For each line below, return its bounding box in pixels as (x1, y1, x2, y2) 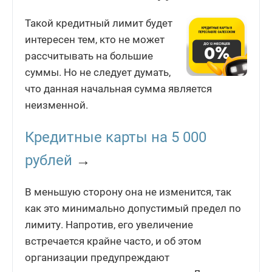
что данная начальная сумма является (25, 83, 212, 95)
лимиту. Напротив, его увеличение (25, 219, 193, 231)
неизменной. (25, 99, 88, 112)
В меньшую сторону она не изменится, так (25, 186, 231, 199)
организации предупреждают (25, 251, 169, 264)
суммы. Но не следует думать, (25, 66, 171, 79)
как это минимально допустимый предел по (25, 202, 241, 215)
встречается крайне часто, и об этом (25, 235, 202, 248)
